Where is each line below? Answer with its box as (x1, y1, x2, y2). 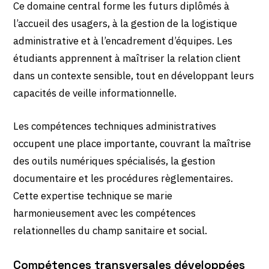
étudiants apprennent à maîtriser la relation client (13, 52, 241, 65)
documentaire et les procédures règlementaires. (13, 171, 234, 185)
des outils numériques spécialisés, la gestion (13, 154, 216, 168)
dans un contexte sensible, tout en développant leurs (13, 69, 255, 83)
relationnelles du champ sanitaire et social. (13, 223, 208, 237)
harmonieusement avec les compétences (13, 206, 196, 220)
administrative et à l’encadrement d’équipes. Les (13, 34, 233, 48)
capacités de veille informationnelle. (13, 86, 177, 100)
